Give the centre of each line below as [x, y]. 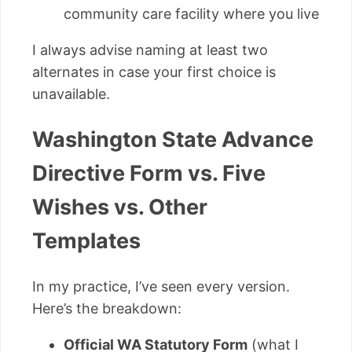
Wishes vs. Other [120, 207]
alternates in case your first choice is [154, 71]
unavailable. [71, 93]
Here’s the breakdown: [107, 308]
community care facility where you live [191, 13]
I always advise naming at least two [150, 49]
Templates [86, 241]
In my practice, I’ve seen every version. [161, 286]
